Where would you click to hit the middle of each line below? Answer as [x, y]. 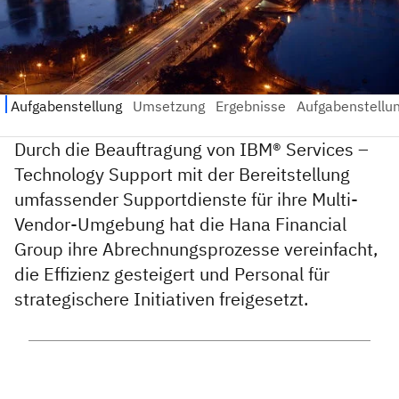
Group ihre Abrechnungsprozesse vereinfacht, [196, 249]
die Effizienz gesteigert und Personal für [172, 274]
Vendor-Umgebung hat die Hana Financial [180, 224]
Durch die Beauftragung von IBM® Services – [191, 150]
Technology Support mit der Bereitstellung [182, 175]
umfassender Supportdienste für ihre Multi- [186, 199]
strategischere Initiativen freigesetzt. [161, 299]
